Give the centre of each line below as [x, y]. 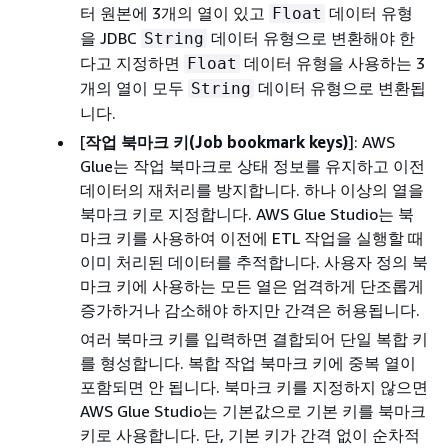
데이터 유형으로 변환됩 [340, 87]
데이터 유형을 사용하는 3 [332, 62]
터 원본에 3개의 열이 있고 [174, 12]
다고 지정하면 [132, 62]
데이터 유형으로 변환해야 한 [311, 37]
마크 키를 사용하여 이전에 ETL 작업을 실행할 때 [252, 237]
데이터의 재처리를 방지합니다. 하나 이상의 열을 [252, 189]
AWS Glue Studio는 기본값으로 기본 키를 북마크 [253, 410]
